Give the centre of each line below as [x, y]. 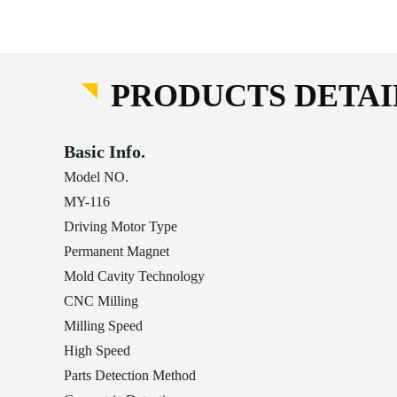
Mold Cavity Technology [134, 276]
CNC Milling [101, 301]
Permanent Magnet [117, 251]
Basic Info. [105, 152]
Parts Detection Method [130, 375]
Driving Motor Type [121, 226]
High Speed [97, 350]
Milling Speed [103, 326]
